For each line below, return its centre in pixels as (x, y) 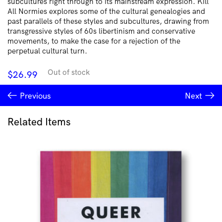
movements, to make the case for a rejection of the (94, 41)
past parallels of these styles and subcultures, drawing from (108, 21)
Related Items (39, 121)
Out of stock (69, 72)
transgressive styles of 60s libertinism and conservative (101, 31)
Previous (35, 96)
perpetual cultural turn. (47, 51)
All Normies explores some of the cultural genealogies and (106, 11)
